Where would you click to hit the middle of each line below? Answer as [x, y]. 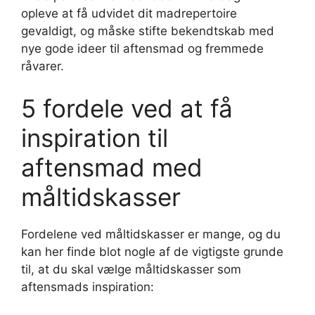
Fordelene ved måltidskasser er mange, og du [151, 234]
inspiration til [95, 137]
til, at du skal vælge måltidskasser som [131, 269]
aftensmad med [112, 167]
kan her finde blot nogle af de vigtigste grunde [152, 251]
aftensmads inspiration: [88, 287]
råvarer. [43, 66]
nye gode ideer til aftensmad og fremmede [142, 49]
